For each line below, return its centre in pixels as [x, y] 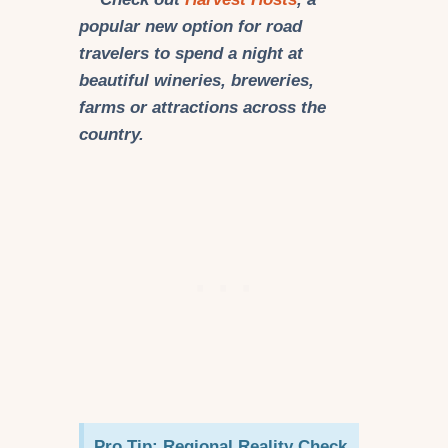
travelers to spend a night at [191, 53]
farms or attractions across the [202, 107]
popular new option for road [190, 26]
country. [114, 134]
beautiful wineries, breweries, [196, 80]
